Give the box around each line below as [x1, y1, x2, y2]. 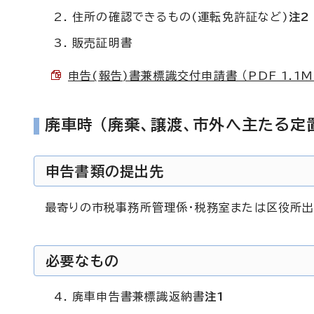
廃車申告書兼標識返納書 [72, 291, 205, 302]
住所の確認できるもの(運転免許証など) [72, 11, 289, 22]
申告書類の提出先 [46, 164, 165, 178]
